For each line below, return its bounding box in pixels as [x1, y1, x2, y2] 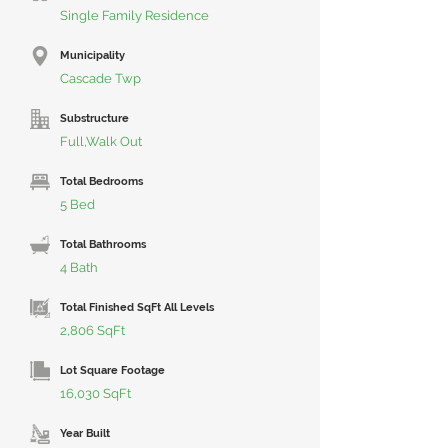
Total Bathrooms [60, 238, 146, 251]
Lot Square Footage [60, 364, 165, 377]
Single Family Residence [60, 8, 209, 23]
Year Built [60, 427, 110, 440]
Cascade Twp [60, 71, 141, 86]
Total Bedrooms [60, 175, 143, 188]
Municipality [60, 49, 125, 62]
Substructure [60, 112, 129, 125]
